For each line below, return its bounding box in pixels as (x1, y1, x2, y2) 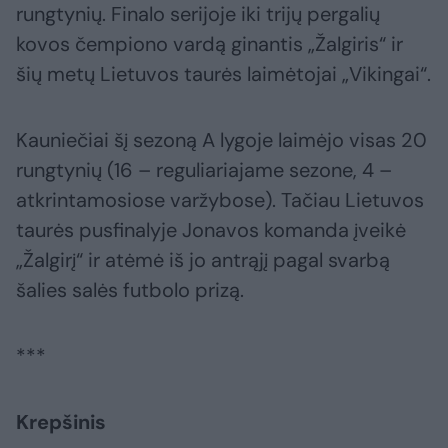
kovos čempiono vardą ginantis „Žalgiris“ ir (16, 31, 403, 58)
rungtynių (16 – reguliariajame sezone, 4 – (16, 157, 392, 184)
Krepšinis (16, 409, 106, 436)
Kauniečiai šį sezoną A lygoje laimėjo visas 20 (16, 127, 427, 154)
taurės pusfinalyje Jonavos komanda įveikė (16, 217, 406, 244)
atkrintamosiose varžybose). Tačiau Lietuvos (16, 187, 424, 214)
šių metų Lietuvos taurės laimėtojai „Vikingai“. (16, 61, 431, 88)
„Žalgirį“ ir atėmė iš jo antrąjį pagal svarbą (16, 247, 390, 274)
